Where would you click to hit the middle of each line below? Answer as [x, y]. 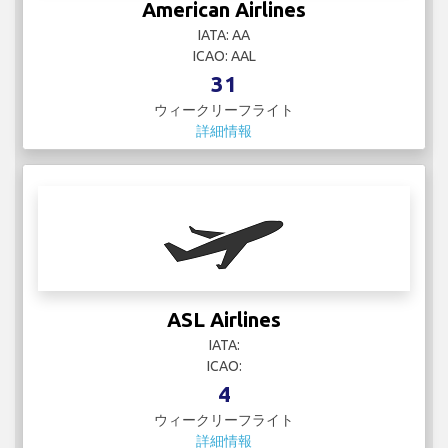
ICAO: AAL [224, 56]
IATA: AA [224, 35]
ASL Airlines [224, 320]
